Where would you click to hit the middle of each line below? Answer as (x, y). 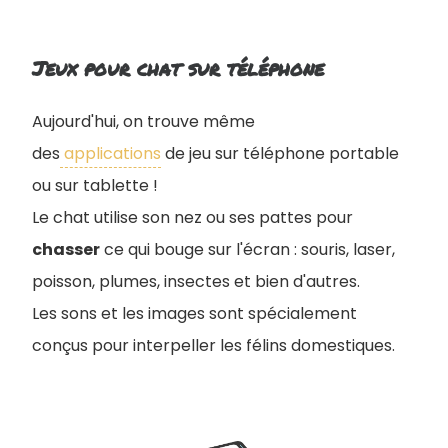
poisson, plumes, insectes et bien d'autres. (196, 281)
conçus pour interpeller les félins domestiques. (213, 345)
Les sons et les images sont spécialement (194, 313)
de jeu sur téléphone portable (280, 153)
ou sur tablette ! (95, 185)
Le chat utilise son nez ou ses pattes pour (192, 217)
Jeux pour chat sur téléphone (178, 67)
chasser (66, 249)
